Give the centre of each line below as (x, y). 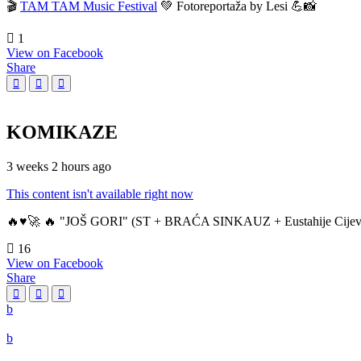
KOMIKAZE (62, 133)
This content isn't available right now (100, 194)
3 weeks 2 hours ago (59, 167)
